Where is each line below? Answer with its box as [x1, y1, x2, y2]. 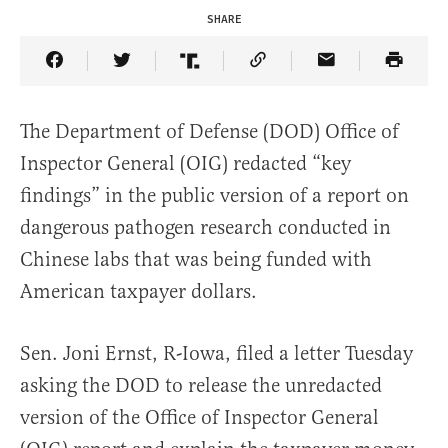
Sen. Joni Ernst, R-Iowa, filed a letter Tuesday [20, 341, 413, 367]
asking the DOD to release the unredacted [20, 373, 382, 399]
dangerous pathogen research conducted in [20, 215, 391, 241]
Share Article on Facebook [52, 62, 281, 88]
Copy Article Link [256, 62, 410, 88]
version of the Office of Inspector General [20, 405, 379, 431]
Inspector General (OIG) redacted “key [20, 151, 351, 177]
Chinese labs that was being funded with [20, 247, 372, 273]
